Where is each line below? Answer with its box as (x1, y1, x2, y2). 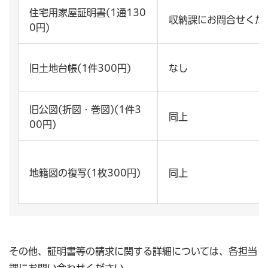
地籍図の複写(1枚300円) (29, 168, 141, 178)
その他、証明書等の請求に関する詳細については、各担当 (9, 246, 257, 257)
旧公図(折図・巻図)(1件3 (29, 105, 141, 115)
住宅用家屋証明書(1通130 (29, 8, 146, 18)
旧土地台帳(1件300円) (29, 63, 131, 74)
